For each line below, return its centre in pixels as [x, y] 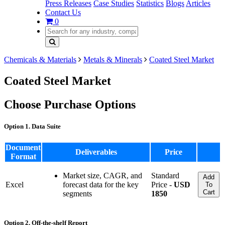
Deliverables [96, 152]
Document [23, 148]
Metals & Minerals [113, 60]
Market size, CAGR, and [102, 176]
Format [23, 157]
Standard [165, 176]
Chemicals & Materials [40, 60]
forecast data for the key [101, 185]
